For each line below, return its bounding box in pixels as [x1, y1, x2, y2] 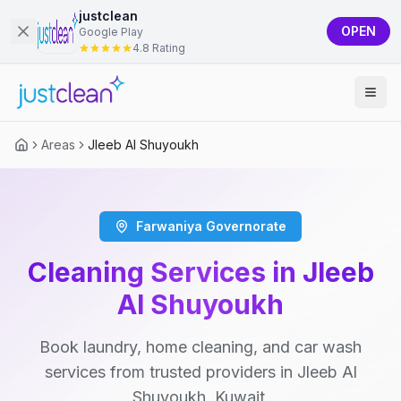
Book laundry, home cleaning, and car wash [39, 337, 362, 356]
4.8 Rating [132, 41, 185, 55]
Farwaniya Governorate [136, 218, 286, 234]
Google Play [79, 25, 143, 38]
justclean [79, 8, 138, 23]
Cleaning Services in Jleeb [27, 256, 374, 288]
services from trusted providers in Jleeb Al [44, 363, 357, 381]
